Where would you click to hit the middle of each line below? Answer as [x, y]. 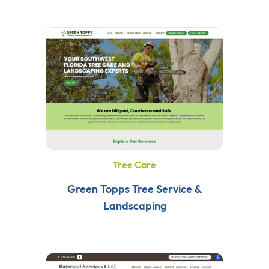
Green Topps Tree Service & [134, 189]
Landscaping [134, 205]
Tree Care [134, 164]
